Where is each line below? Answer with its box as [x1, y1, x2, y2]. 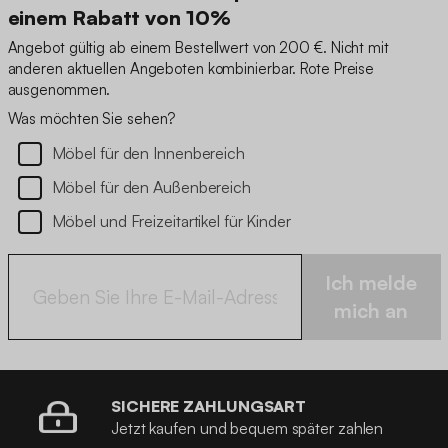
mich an [334, 298, 409, 324]
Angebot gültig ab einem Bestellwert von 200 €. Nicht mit [7, 38, 389, 58]
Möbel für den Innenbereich [51, 143, 245, 164]
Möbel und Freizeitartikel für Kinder [51, 211, 291, 232]
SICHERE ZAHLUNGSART [111, 396, 307, 417]
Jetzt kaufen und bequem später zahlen [111, 418, 384, 439]
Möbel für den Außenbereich [51, 177, 251, 198]
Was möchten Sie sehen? [7, 109, 176, 129]
